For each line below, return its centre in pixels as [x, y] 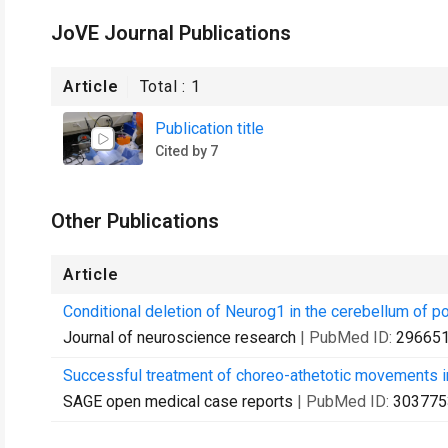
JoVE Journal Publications [171, 33]
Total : [165, 86]
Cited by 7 [186, 150]
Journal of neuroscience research [179, 337]
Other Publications [135, 221]
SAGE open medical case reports [178, 401]
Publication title [209, 128]
